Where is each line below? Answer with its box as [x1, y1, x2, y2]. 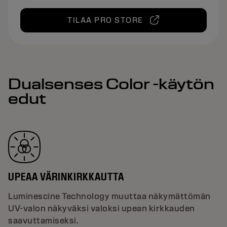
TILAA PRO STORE [67, 15, 143, 25]
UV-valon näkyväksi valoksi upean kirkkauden [8, 203, 195, 214]
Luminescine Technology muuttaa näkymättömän [8, 191, 211, 202]
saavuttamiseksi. [8, 215, 79, 226]
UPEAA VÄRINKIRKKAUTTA [8, 169, 124, 183]
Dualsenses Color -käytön [8, 74, 214, 94]
